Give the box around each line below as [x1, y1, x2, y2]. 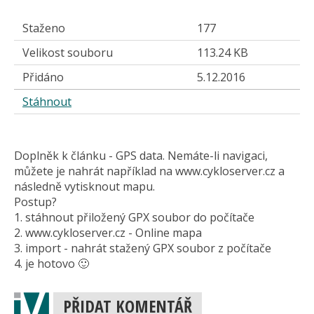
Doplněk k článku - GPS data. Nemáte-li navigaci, [14, 148, 268, 164]
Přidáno [22, 69, 64, 86]
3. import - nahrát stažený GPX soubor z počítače [14, 240, 271, 257]
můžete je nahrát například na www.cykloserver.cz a [14, 163, 285, 179]
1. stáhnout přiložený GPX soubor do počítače [14, 210, 254, 226]
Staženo [22, 20, 65, 36]
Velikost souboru [22, 45, 113, 61]
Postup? [14, 194, 57, 210]
